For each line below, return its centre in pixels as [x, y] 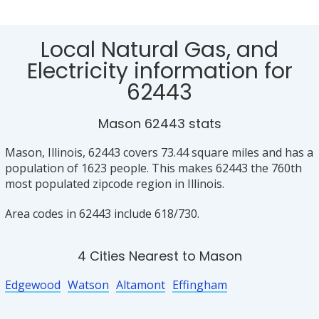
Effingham [199, 285]
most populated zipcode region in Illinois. [114, 184]
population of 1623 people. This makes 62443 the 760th [153, 168]
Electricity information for [159, 71]
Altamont [140, 285]
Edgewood [32, 285]
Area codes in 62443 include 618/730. [102, 214]
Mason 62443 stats [159, 124]
